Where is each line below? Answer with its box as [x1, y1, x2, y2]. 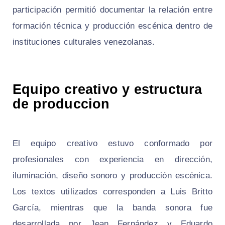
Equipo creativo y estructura [13, 82, 202, 97]
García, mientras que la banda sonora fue [13, 203, 212, 213]
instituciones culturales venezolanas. [13, 37, 155, 47]
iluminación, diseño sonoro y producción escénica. [13, 171, 212, 181]
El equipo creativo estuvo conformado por [13, 139, 212, 149]
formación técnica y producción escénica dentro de [13, 21, 212, 31]
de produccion [13, 96, 110, 112]
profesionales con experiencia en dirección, [13, 155, 212, 165]
